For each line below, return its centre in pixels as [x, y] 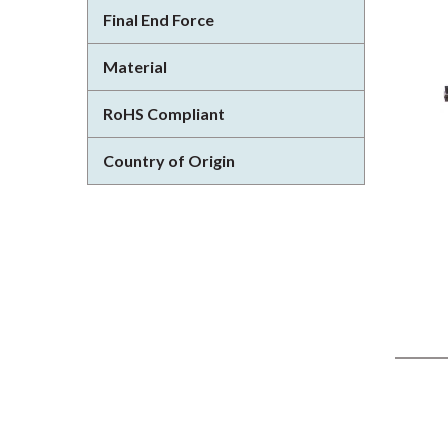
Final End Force [158, 19]
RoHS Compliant [164, 113]
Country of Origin [169, 160]
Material [135, 66]
